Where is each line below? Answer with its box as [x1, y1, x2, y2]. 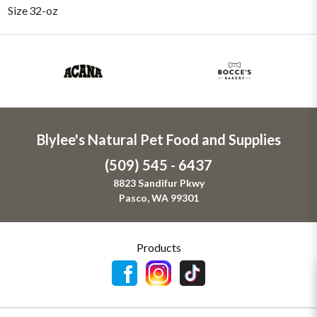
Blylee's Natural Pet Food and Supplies [36, 130, 281, 148]
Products [136, 240, 181, 254]
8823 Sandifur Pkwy [113, 176, 204, 189]
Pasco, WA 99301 [118, 191, 199, 204]
